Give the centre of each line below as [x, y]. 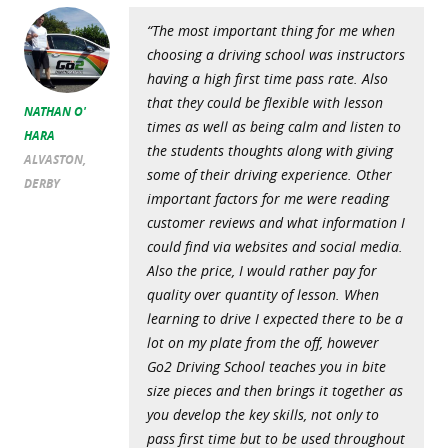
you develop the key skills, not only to [262, 414]
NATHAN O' [55, 111]
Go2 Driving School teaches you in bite [266, 366]
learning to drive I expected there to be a [274, 318]
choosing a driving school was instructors [275, 54]
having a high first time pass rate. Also [267, 78]
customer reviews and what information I [275, 222]
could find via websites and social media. [274, 246]
